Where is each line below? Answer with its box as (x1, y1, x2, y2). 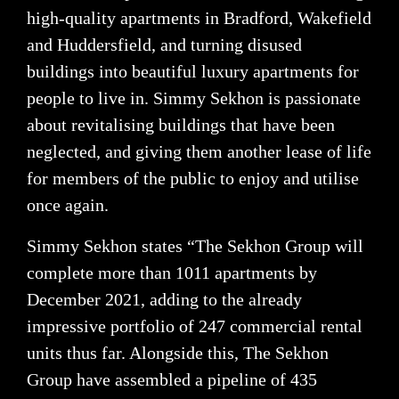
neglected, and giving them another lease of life (27, 142, 371, 162)
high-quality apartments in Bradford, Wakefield (27, 8, 371, 28)
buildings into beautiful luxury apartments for (27, 61, 359, 82)
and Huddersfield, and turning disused (27, 35, 302, 55)
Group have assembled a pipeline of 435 (27, 370, 317, 390)
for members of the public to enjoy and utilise (27, 168, 359, 189)
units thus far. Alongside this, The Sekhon (27, 343, 329, 363)
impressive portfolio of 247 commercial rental (27, 316, 362, 337)
